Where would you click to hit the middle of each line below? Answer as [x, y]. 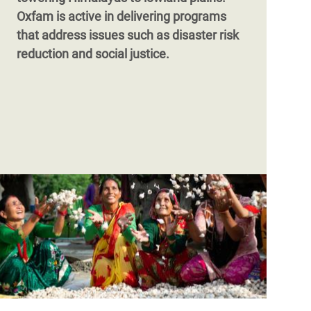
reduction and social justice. [94, 54]
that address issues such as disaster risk [128, 35]
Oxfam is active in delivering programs [121, 16]
